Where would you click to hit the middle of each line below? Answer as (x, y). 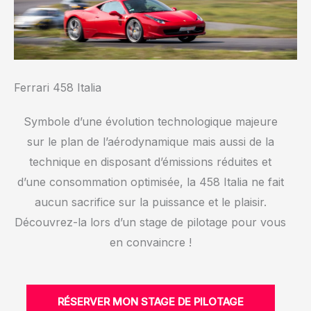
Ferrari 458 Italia (58, 88)
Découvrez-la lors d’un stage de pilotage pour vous (150, 222)
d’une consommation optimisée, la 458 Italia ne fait (150, 182)
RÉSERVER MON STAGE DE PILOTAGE (150, 301)
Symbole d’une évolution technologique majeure (150, 122)
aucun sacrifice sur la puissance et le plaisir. (150, 202)
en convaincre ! (150, 243)
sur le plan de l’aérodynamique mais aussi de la (150, 142)
